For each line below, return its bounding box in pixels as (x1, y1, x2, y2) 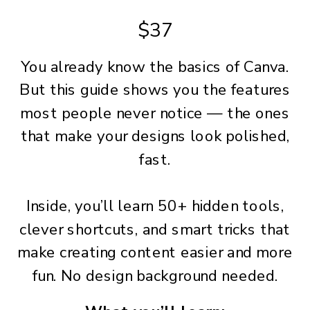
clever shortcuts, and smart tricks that (19, 219, 291, 241)
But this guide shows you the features (19, 79, 291, 101)
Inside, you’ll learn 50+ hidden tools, (26, 195, 284, 217)
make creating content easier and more (17, 242, 293, 264)
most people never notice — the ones (20, 102, 290, 125)
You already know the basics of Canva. (21, 56, 289, 77)
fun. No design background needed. (32, 265, 278, 287)
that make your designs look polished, (20, 126, 290, 147)
